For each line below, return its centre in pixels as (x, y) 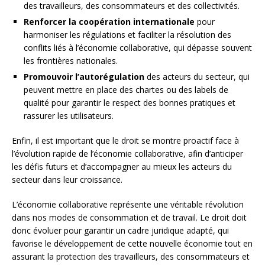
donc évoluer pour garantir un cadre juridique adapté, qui (120, 230)
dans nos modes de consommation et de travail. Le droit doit (129, 217)
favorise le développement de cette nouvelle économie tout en (132, 243)
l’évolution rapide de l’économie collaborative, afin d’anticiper (127, 153)
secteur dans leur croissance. (67, 179)
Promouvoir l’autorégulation (84, 76)
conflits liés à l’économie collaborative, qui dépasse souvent (138, 47)
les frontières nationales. (71, 60)
